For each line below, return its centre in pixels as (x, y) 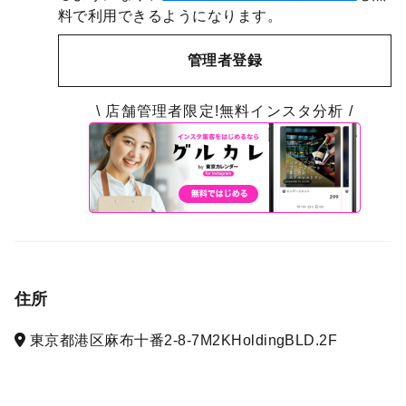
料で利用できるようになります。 (170, 16)
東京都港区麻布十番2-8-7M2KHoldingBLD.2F (182, 341)
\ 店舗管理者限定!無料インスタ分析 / (225, 111)
